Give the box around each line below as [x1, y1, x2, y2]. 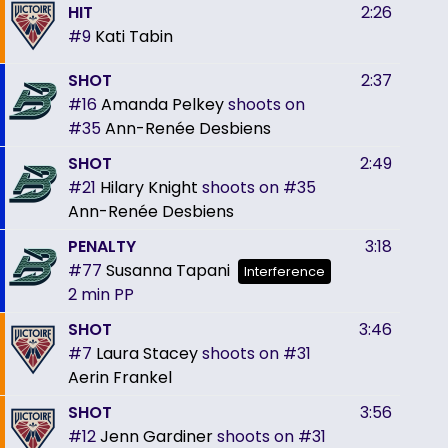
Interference [244, 262, 325, 280]
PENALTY [68, 234, 136, 258]
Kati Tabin [95, 24, 173, 48]
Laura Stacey [96, 341, 198, 365]
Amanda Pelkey [101, 92, 224, 116]
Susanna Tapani [106, 258, 230, 282]
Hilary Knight [100, 175, 198, 199]
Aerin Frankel [68, 365, 172, 389]
